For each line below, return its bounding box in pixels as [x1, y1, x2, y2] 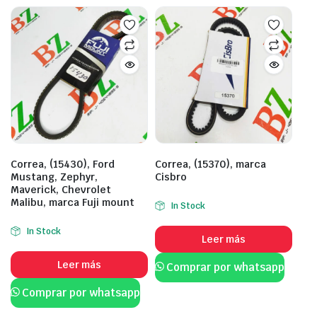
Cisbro [155, 171, 187, 183]
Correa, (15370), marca [155, 158, 266, 171]
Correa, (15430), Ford [11, 158, 115, 171]
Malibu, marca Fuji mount [11, 196, 134, 209]
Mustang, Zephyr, [11, 171, 98, 183]
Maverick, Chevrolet [11, 183, 111, 196]
